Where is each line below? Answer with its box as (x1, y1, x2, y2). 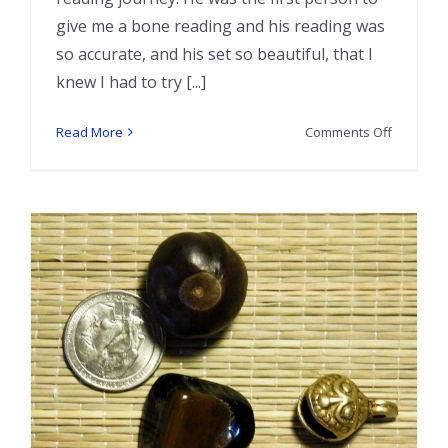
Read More (56, 122, 123, 141)
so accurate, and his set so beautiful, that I (56, 42, 373, 65)
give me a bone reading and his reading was (56, 14, 385, 37)
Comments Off (305, 122, 392, 141)
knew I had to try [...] (56, 70, 206, 93)
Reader (391, 213, 436, 232)
